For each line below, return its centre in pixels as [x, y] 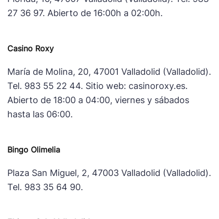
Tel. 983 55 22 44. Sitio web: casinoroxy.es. [98, 86]
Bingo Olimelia [34, 149]
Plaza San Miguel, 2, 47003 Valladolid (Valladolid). [109, 173]
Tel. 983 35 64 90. [45, 187]
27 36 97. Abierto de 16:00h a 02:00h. [85, 13]
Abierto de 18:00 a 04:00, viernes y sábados [98, 100]
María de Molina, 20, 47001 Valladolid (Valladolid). [109, 71]
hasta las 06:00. [40, 114]
